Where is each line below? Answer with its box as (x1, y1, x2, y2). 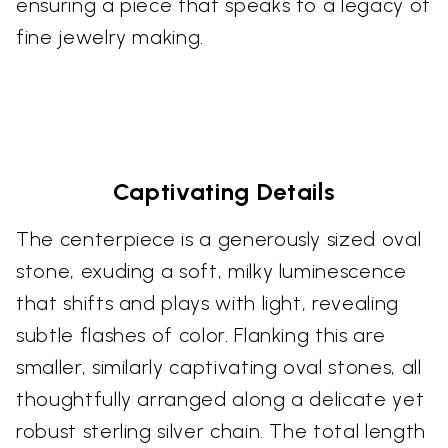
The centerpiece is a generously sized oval (16, 227, 422, 251)
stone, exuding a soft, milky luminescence (16, 259, 407, 283)
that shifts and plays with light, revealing (16, 291, 399, 315)
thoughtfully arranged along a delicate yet (16, 387, 425, 411)
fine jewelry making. (16, 25, 204, 49)
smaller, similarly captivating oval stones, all (16, 355, 422, 379)
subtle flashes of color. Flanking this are (16, 323, 386, 347)
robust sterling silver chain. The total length (16, 419, 426, 443)
